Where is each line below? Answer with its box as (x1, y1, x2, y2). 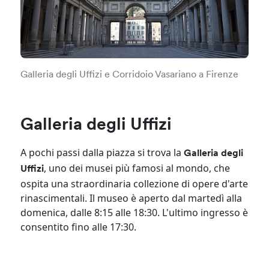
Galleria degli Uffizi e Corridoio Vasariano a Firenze (20, 70, 239, 80)
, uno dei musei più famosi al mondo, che (44, 162, 231, 175)
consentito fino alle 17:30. (20, 220, 137, 234)
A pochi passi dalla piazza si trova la (20, 146, 184, 160)
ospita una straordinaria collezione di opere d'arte (20, 177, 249, 191)
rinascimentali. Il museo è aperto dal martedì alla (20, 192, 243, 205)
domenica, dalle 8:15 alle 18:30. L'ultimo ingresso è (20, 206, 249, 220)
